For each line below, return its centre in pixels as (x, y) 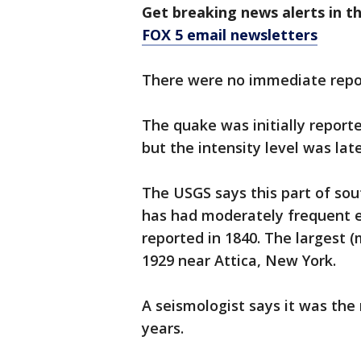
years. (163, 328)
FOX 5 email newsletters (230, 35)
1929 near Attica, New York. (239, 261)
